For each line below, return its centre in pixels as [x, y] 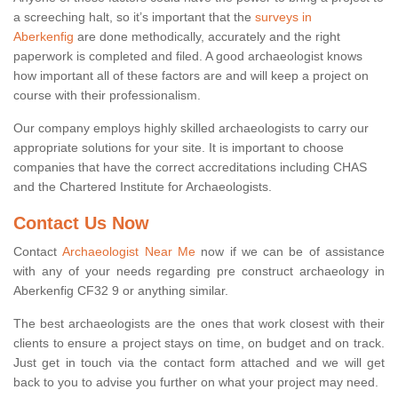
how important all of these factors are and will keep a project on [191, 76]
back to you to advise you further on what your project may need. [196, 382]
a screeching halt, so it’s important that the [134, 17]
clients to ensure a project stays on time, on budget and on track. [199, 343]
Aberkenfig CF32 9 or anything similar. [121, 291]
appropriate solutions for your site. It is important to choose [179, 148]
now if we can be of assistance [290, 252]
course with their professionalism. [107, 96]
